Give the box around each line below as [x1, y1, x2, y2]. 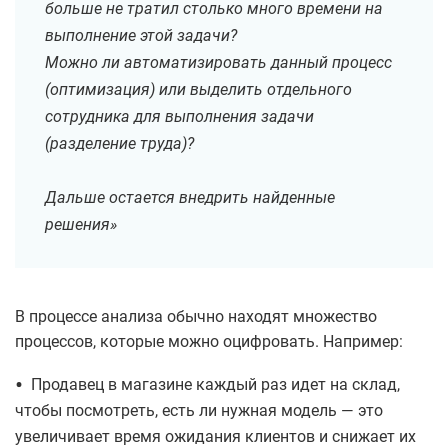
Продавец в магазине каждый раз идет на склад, [31, 375, 400, 395]
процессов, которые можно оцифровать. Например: [15, 332, 403, 352]
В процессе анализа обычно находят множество [15, 307, 377, 327]
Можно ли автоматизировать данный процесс [45, 53, 392, 73]
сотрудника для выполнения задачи [45, 107, 314, 127]
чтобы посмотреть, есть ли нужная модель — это [15, 401, 383, 421]
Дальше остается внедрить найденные [45, 188, 335, 208]
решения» [45, 215, 117, 235]
